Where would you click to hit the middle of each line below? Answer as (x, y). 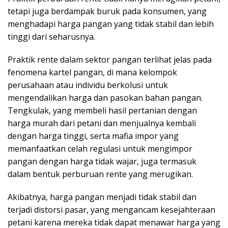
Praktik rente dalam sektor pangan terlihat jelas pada (110, 59)
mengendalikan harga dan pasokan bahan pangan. (105, 97)
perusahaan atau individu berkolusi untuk (88, 85)
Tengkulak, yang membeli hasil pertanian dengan (102, 110)
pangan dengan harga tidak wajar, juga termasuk (102, 161)
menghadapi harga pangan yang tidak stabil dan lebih (111, 24)
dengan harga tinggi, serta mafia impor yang (93, 136)
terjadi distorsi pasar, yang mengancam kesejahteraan (111, 209)
